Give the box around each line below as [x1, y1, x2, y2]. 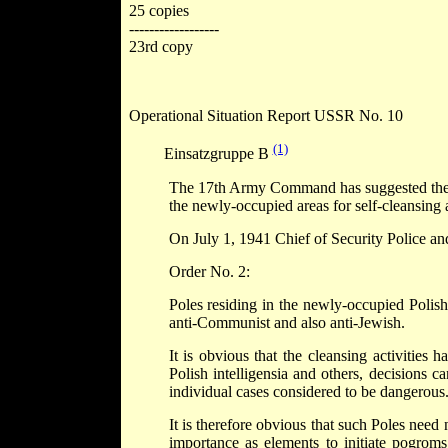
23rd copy [128, 38, 193, 56]
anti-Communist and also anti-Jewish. [168, 314, 405, 332]
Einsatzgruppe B [163, 145, 273, 163]
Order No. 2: [168, 263, 250, 281]
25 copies [128, 2, 189, 20]
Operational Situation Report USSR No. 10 [128, 107, 403, 125]
